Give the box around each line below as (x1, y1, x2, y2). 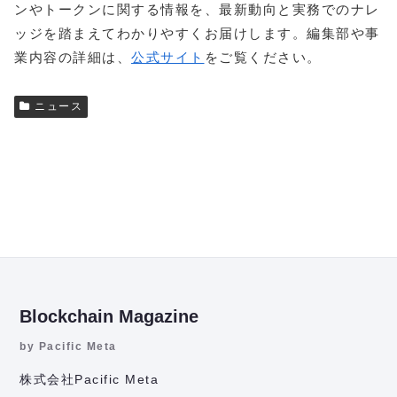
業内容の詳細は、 (14, 49, 131, 65)
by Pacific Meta (19, 339, 117, 353)
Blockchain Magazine (19, 306, 199, 326)
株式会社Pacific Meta (19, 371, 160, 386)
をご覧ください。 (204, 49, 322, 65)
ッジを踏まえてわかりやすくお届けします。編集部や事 (14, 25, 380, 41)
